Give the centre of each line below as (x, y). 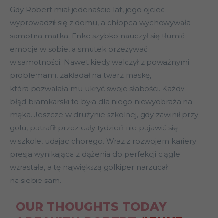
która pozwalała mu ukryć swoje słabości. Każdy (97, 89)
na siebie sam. (36, 181)
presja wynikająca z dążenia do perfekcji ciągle (95, 154)
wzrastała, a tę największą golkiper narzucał (89, 167)
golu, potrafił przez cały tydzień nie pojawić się (94, 128)
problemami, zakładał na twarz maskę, (81, 75)
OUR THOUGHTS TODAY (91, 207)
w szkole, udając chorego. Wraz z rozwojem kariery (103, 141)
